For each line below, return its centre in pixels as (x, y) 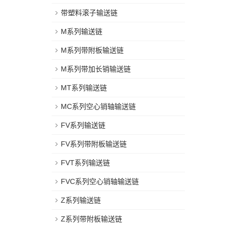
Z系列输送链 (81, 200)
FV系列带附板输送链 (94, 144)
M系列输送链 (82, 31)
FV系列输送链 (83, 125)
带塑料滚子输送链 (89, 13)
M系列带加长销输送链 (96, 69)
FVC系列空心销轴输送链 (100, 181)
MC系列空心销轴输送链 (98, 106)
